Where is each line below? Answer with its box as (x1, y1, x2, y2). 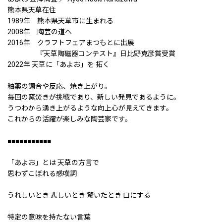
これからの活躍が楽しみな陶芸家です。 (7, 114, 132, 123)
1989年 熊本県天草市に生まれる (7, 16, 113, 25)
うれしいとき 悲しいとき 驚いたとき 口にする (7, 191, 151, 199)
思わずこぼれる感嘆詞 (7, 169, 77, 177)
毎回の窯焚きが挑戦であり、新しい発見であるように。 (7, 93, 180, 101)
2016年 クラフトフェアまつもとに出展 (7, 38, 134, 47)
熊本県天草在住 (7, 5, 56, 14)
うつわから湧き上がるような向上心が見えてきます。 (7, 104, 173, 112)
